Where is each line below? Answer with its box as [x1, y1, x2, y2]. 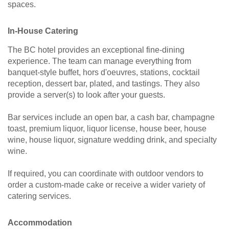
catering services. [8, 192, 71, 201]
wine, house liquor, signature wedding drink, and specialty [8, 135, 217, 145]
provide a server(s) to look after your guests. [8, 90, 165, 100]
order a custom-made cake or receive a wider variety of [8, 180, 205, 190]
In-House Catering [8, 27, 78, 36]
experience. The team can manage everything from [8, 57, 191, 66]
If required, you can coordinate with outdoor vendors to [8, 169, 203, 178]
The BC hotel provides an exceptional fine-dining [8, 45, 185, 55]
